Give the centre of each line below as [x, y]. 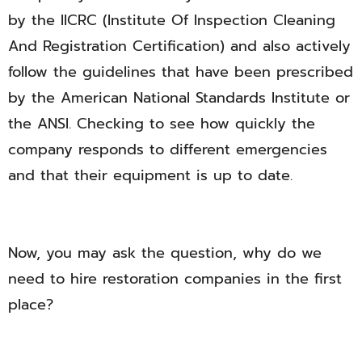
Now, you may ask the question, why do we [165, 253]
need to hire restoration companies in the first [175, 279]
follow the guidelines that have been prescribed [181, 72]
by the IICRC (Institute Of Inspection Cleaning [172, 21]
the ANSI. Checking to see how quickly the [162, 124]
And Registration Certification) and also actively [179, 46]
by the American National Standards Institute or [179, 98]
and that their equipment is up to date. [150, 176]
